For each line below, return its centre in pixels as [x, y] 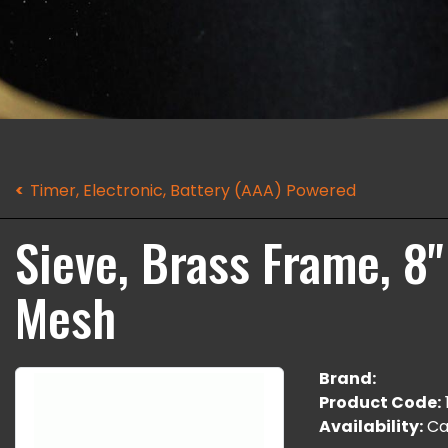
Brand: [347, 378]
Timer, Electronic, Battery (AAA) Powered [193, 190]
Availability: [370, 426]
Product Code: [379, 402]
